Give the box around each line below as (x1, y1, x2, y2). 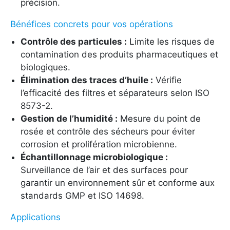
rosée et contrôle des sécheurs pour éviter (21, 126, 195, 137)
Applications (10, 212, 61, 222)
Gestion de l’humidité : (21, 113, 118, 124)
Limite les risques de (127, 36, 215, 47)
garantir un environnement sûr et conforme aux (21, 177, 215, 188)
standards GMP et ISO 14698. (21, 190, 144, 201)
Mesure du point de (118, 113, 201, 124)
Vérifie (153, 74, 182, 85)
